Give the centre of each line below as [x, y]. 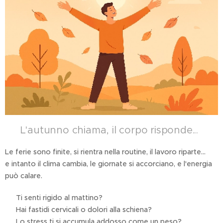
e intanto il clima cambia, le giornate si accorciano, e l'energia [109, 164]
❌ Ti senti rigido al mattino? [54, 198]
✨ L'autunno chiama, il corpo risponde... [102, 130]
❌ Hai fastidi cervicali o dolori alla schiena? [78, 210]
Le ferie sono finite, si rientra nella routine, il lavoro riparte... [105, 152]
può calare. [24, 176]
